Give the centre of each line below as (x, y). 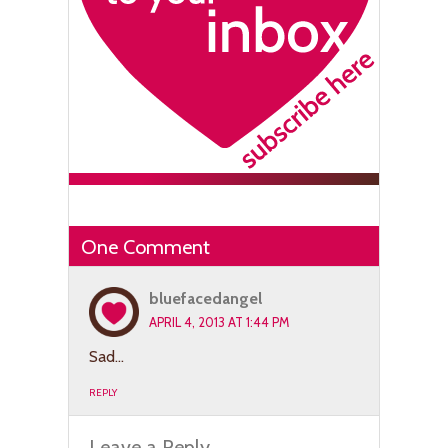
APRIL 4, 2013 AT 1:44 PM (219, 322)
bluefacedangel (205, 298)
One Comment (145, 246)
